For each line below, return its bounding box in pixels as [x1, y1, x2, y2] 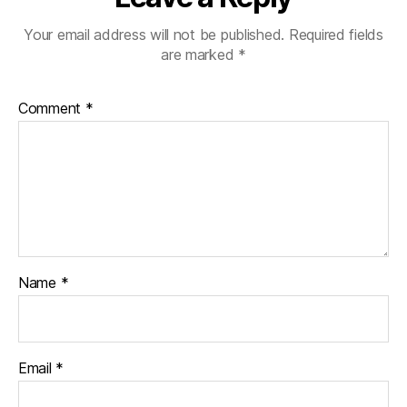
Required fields [288, 25, 383, 44]
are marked [161, 45, 239, 64]
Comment [18, 98, 85, 117]
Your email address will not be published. [24, 25, 285, 44]
